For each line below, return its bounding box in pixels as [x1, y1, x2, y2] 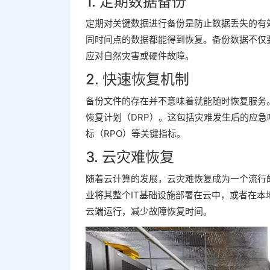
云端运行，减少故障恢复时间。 [86, 206, 212, 217]
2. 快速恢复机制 [86, 71, 189, 88]
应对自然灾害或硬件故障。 [86, 50, 194, 61]
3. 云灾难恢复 [86, 148, 174, 166]
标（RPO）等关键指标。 [86, 128, 186, 139]
